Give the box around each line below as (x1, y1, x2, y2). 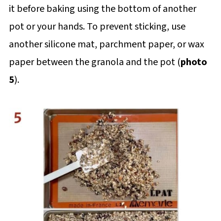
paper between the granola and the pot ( (8, 55, 181, 69)
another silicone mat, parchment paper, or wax (8, 37, 204, 51)
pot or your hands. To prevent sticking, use (8, 19, 185, 34)
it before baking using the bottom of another (8, 1, 196, 16)
